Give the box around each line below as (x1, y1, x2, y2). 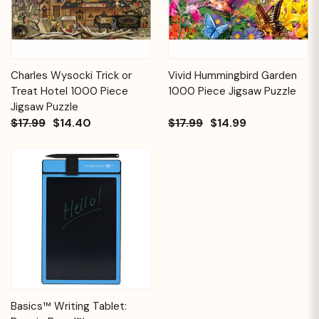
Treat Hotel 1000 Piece (11, 83, 128, 98)
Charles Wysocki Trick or (11, 68, 132, 83)
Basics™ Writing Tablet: (11, 298, 127, 313)
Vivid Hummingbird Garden (168, 68, 297, 83)
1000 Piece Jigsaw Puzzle (168, 83, 296, 98)
